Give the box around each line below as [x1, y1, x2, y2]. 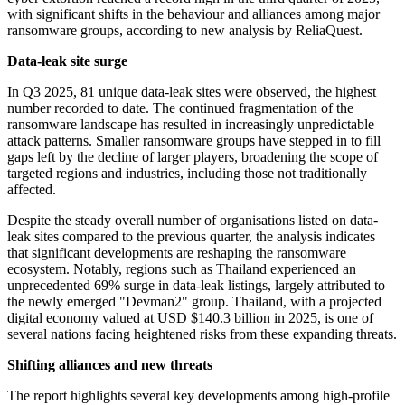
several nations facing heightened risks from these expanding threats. [7, 326, 397, 343]
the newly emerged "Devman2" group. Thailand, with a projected [7, 294, 381, 310]
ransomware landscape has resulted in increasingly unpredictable [7, 117, 374, 133]
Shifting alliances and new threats [7, 357, 212, 373]
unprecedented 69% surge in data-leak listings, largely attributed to [7, 278, 385, 294]
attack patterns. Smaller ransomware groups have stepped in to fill [7, 133, 381, 149]
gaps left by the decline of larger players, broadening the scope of [7, 149, 378, 165]
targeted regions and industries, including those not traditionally [7, 165, 367, 182]
